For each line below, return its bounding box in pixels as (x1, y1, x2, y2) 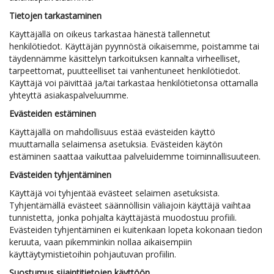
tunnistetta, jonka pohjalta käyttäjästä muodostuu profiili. (9, 212, 237, 223)
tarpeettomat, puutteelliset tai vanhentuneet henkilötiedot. (9, 65, 240, 76)
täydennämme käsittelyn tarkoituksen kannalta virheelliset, (9, 53, 240, 64)
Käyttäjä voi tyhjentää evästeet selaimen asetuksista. (9, 187, 220, 199)
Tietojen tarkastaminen (9, 10, 102, 21)
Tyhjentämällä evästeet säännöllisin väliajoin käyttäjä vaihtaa (9, 199, 251, 211)
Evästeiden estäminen (9, 108, 96, 119)
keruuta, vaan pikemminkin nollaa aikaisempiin (9, 236, 192, 248)
